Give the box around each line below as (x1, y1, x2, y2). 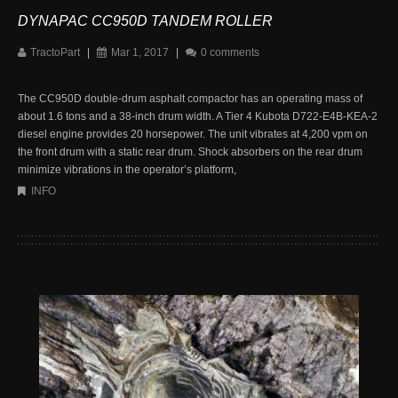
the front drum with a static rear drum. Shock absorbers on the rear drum (18, 145, 362, 158)
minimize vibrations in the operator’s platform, (18, 163, 236, 176)
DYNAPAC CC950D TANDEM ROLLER (18, 12, 273, 28)
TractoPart (30, 45, 80, 59)
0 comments (201, 45, 259, 59)
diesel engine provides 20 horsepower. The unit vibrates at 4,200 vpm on (18, 127, 368, 140)
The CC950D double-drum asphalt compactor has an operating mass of (18, 92, 362, 105)
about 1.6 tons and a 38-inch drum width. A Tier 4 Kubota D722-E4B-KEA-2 (18, 109, 378, 123)
